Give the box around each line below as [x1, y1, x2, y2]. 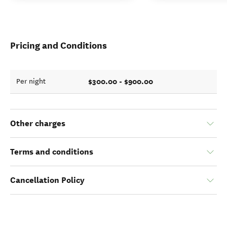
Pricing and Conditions [10, 40, 107, 51]
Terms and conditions [10, 146, 93, 157]
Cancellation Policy [10, 175, 85, 185]
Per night [16, 77, 46, 86]
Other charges [10, 118, 65, 129]
